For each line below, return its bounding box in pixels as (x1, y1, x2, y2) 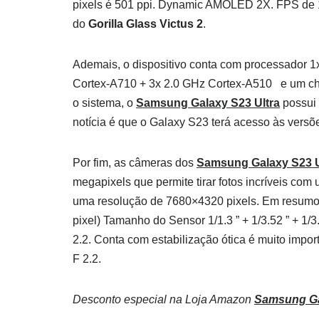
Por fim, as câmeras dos (73, 156, 197, 169)
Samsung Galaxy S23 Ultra (136, 96, 280, 109)
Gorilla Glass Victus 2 (88, 17, 203, 30)
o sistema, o (73, 96, 136, 109)
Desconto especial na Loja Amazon (73, 293, 254, 305)
